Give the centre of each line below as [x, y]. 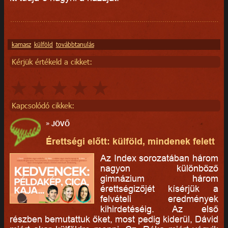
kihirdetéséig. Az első [159, 209]
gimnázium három [159, 179]
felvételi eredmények [159, 199]
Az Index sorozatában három [159, 158]
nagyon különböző [159, 168]
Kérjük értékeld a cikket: [52, 61]
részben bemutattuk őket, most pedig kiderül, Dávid [114, 219]
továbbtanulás [75, 45]
